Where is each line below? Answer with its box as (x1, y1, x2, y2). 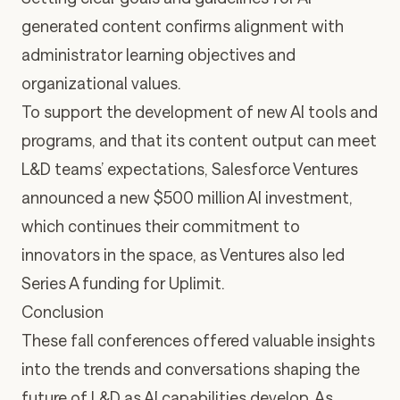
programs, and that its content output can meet (21, 130, 377, 151)
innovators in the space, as (21, 245, 220, 265)
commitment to (182, 216, 300, 237)
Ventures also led (220, 245, 345, 265)
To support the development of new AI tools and (21, 102, 378, 122)
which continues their (21, 216, 182, 237)
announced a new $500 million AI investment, (21, 187, 353, 208)
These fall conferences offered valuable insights (21, 330, 375, 351)
